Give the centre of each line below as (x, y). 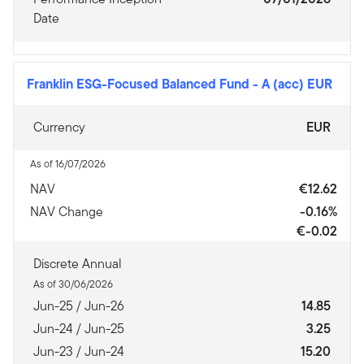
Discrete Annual (78, 264)
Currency (59, 127)
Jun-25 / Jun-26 (79, 306)
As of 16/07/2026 (68, 164)
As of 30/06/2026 (73, 284)
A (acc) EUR (297, 84)
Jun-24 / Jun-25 (79, 329)
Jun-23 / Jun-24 (79, 351)
